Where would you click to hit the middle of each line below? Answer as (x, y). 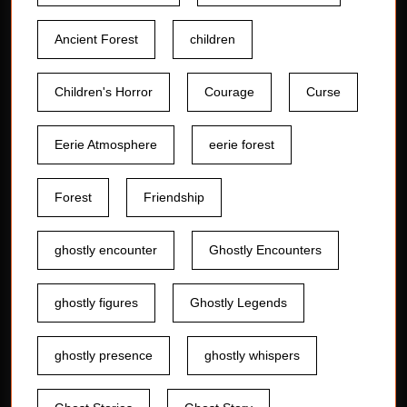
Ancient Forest (96, 40)
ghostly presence (104, 356)
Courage (229, 92)
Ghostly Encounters (265, 250)
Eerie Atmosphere (106, 145)
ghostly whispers (252, 356)
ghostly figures (96, 303)
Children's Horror (104, 92)
